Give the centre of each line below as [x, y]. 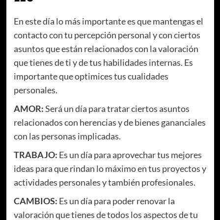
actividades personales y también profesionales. [104, 182]
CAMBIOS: [35, 201]
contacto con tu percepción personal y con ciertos [107, 35]
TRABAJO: [35, 155]
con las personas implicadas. [67, 136]
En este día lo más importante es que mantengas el [108, 21]
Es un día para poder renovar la [116, 201]
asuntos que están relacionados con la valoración [106, 49]
